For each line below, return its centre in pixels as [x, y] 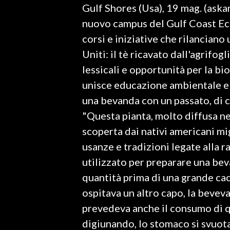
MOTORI [24, 172]
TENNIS [22, 187]
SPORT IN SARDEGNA [45, 54]
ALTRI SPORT [31, 203]
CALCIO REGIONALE [41, 126]
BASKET [23, 141]
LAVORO [24, 14]
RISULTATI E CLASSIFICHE [50, 95]
